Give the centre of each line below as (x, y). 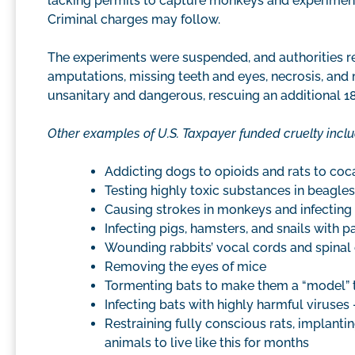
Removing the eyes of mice (185, 267)
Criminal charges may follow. (134, 20)
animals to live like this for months (207, 343)
